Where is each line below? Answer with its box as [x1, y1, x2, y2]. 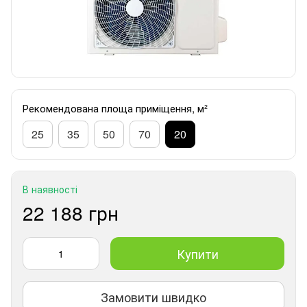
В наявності [23, 182, 77, 196]
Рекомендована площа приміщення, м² [23, 100, 208, 115]
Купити [176, 244, 219, 262]
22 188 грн [23, 198, 119, 226]
